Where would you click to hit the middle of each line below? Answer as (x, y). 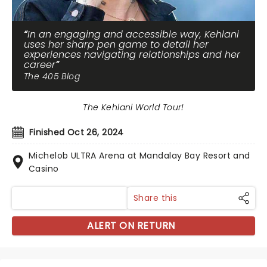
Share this (156, 198)
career (40, 65)
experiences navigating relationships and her (132, 55)
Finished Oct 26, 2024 (77, 132)
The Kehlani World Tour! (133, 107)
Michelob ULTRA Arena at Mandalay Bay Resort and (139, 156)
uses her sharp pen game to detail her (116, 44)
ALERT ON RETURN (131, 226)
